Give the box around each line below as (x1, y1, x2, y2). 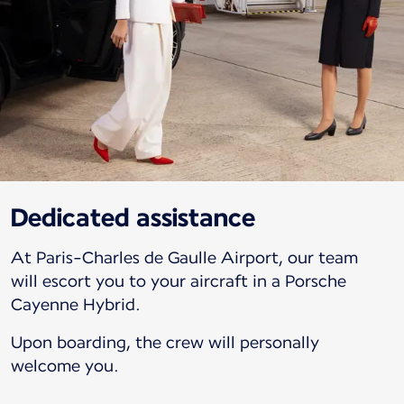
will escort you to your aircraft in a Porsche (11, 271, 346, 290)
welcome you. (11, 355, 119, 375)
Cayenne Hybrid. (11, 294, 141, 314)
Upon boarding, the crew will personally (11, 332, 319, 352)
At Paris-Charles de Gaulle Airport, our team (11, 247, 358, 267)
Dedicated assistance (11, 201, 255, 233)
